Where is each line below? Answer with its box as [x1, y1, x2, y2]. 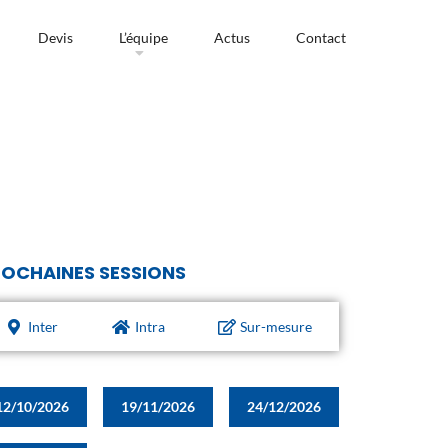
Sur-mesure [240, 318, 313, 336]
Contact [295, 29, 346, 47]
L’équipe [118, 29, 168, 47]
